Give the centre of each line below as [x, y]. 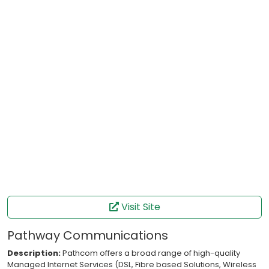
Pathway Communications [88, 236]
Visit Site [139, 207]
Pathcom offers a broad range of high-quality [150, 253]
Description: [34, 253]
